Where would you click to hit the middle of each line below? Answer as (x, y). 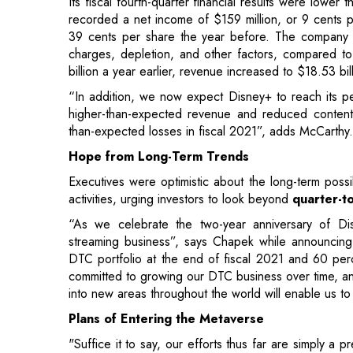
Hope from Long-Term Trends (159, 73)
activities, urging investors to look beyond (180, 116)
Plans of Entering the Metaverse (166, 236)
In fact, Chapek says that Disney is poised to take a (209, 303)
